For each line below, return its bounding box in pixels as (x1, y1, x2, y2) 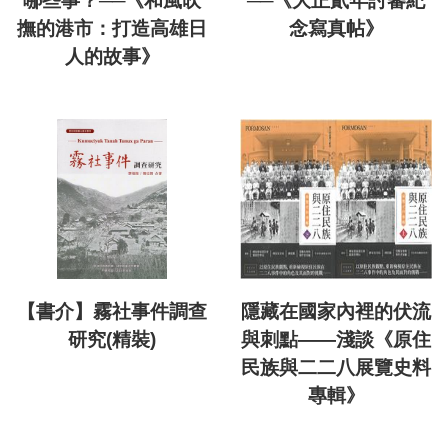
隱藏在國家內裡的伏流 (241, 301, 431, 323)
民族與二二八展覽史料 (241, 357, 431, 379)
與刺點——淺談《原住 (241, 329, 431, 351)
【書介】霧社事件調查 (17, 301, 207, 323)
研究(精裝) (68, 329, 156, 351)
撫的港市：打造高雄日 (17, 18, 207, 40)
